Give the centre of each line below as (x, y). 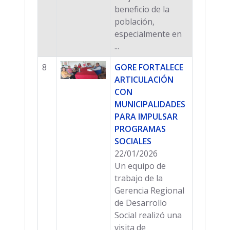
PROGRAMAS (140, 129)
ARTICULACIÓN (144, 79)
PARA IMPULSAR (146, 116)
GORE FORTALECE (149, 67)
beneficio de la (142, 9)
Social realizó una (148, 215)
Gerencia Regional (149, 190)
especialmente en (148, 34)
